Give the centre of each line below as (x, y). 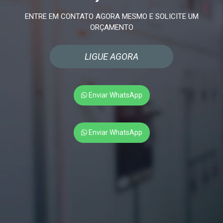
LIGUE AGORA (111, 57)
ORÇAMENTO (111, 28)
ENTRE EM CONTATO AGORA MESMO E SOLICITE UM (111, 17)
